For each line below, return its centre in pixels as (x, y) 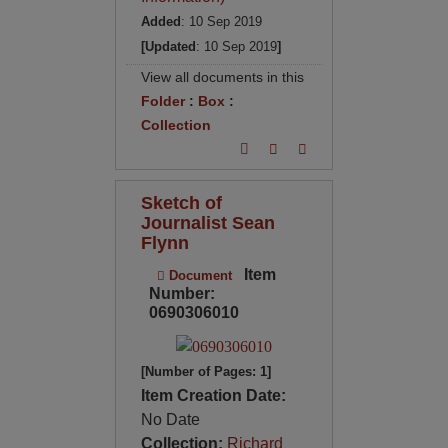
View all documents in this (222, 76)
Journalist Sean (207, 222)
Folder (162, 100)
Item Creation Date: (213, 396)
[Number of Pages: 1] (205, 372)
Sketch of (181, 202)
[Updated (168, 46)
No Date (170, 420)
